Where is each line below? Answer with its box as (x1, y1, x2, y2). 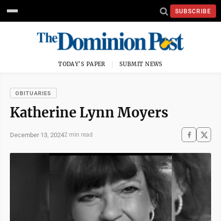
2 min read (64, 131, 93, 138)
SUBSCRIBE (175, 7, 211, 15)
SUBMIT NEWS (119, 61, 163, 68)
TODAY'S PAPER (58, 61, 106, 68)
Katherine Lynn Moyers (10, 104, 168, 121)
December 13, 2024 (10, 131, 64, 139)
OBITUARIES (15, 90, 51, 97)
